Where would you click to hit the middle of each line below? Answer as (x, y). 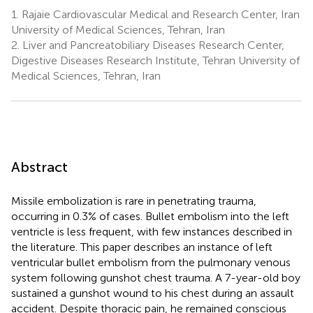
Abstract (39, 167)
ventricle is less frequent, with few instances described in (152, 231)
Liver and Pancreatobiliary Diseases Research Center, (152, 45)
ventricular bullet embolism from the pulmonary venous (151, 262)
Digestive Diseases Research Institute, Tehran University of (155, 60)
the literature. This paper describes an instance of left (142, 247)
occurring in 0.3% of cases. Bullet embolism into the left (150, 216)
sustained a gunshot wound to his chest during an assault (153, 293)
